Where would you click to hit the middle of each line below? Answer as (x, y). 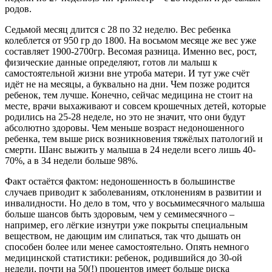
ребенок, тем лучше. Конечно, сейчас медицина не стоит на (129, 95)
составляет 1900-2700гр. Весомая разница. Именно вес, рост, (131, 51)
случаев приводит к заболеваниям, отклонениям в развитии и (133, 192)
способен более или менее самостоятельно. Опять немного (127, 246)
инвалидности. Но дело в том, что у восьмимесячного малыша (135, 203)
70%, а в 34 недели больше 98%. (71, 160)
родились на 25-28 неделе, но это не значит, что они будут (125, 117)
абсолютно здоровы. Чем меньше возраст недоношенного (124, 127)
